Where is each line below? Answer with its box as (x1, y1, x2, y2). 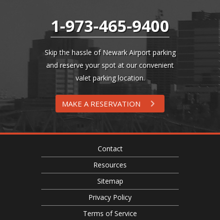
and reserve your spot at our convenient (46, 60, 174, 70)
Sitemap (97, 176, 123, 186)
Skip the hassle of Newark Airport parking (44, 48, 176, 57)
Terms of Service (83, 209, 137, 218)
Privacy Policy (88, 192, 132, 202)
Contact (97, 144, 123, 153)
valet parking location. (75, 73, 145, 82)
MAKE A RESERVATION (62, 99, 143, 109)
